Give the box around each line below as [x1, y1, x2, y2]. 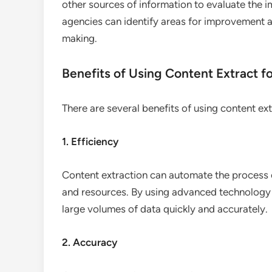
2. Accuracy [62, 236, 117, 248]
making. [62, 32, 97, 44]
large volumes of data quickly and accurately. [62, 203, 268, 215]
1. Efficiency [62, 135, 118, 148]
